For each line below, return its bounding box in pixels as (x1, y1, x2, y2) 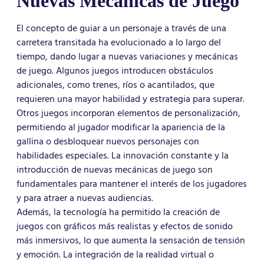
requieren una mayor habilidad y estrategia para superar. (16, 91, 245, 107)
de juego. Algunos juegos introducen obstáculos (16, 63, 213, 79)
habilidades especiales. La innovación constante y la (16, 148, 229, 164)
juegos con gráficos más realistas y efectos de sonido (16, 219, 233, 235)
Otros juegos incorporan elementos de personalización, (16, 105, 240, 121)
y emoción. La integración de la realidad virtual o (16, 247, 214, 263)
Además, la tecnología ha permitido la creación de (16, 204, 220, 220)
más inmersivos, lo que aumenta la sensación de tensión (16, 233, 245, 249)
